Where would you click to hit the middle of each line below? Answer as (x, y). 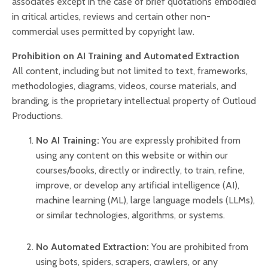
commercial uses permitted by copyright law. (103, 31)
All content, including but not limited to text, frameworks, (130, 71)
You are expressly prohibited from (171, 140)
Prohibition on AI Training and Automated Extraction (126, 56)
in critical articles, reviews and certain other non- (111, 16)
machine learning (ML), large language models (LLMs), (145, 200)
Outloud (238, 101)
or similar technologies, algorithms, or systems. (130, 215)
